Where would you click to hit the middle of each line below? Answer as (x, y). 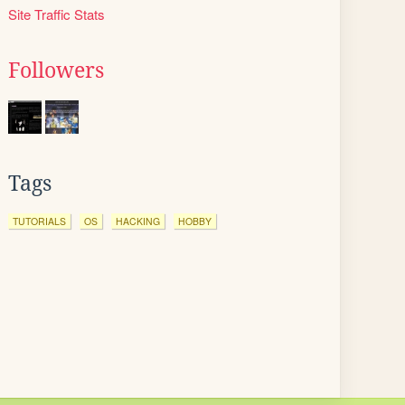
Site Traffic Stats (57, 14)
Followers (56, 71)
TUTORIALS (39, 221)
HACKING (138, 221)
